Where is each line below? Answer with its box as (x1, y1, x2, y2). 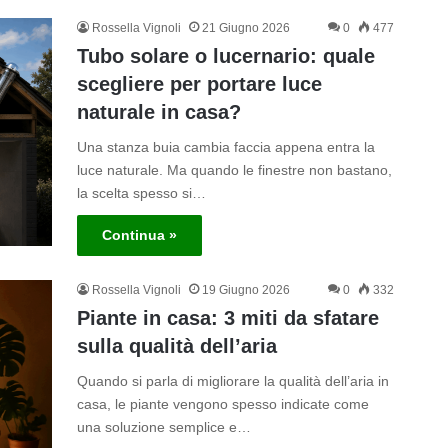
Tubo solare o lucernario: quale (76, 44, 375, 67)
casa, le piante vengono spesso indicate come (76, 395, 369, 412)
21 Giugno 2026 (201, 20, 290, 35)
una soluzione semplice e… (76, 418, 251, 435)
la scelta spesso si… (76, 184, 206, 201)
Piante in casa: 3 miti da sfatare (76, 306, 379, 329)
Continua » (101, 226, 177, 243)
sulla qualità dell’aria (76, 334, 277, 357)
